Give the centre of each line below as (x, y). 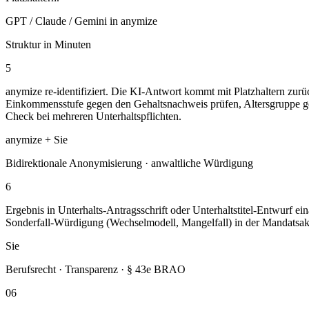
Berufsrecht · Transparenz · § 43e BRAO (96, 269)
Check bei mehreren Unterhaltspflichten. (93, 116)
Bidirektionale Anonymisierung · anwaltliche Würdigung (129, 163)
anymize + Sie (37, 139)
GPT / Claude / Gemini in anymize (81, 21)
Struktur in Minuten (48, 44)
